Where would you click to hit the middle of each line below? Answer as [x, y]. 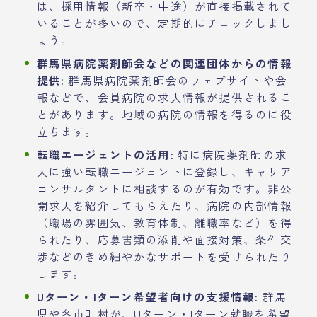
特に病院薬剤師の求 [230, 154]
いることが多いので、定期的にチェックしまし [164, 22]
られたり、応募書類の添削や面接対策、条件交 [164, 239]
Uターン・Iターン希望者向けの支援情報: [148, 296]
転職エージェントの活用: [105, 154]
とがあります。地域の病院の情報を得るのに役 [164, 114]
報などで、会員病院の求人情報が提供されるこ [164, 97]
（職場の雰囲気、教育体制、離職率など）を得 [164, 222]
